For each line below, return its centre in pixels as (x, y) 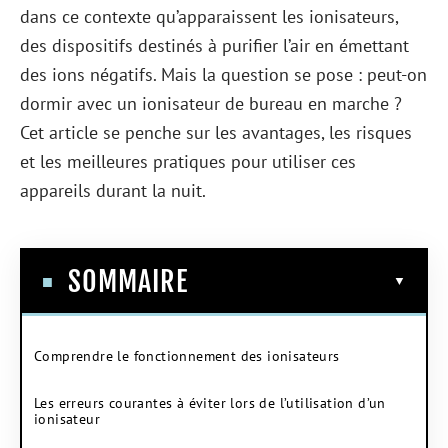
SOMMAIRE (128, 281)
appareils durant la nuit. (113, 190)
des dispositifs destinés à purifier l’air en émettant (214, 45)
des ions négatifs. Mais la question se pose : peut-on (223, 74)
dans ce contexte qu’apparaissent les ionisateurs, (209, 16)
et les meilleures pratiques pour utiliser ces (188, 161)
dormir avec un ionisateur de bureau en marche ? (211, 103)
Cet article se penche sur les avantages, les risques (216, 132)
